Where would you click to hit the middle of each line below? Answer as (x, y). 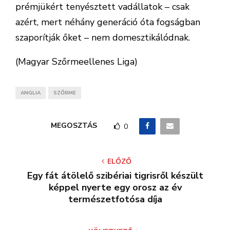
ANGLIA (31, 93)
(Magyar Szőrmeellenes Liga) (76, 62)
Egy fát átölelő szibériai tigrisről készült (115, 176)
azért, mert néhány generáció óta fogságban (108, 22)
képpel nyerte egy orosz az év (115, 187)
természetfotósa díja (115, 199)
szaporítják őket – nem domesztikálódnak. (103, 37)
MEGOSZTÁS (74, 126)
